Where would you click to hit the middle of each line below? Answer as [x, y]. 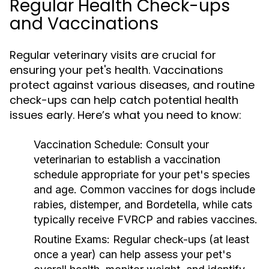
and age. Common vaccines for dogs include [144, 189]
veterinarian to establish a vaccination [127, 159]
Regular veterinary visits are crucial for [113, 55]
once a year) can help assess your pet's [132, 254]
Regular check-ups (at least [180, 239]
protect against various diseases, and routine [132, 85]
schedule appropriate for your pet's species [142, 174]
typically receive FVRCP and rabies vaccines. [146, 219]
